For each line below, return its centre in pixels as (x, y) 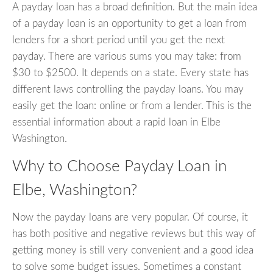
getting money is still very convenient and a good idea (133, 250)
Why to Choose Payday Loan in (119, 167)
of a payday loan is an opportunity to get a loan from (129, 24)
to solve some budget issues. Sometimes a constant (127, 266)
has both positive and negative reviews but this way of (134, 233)
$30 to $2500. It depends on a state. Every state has (130, 73)
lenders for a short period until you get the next (119, 40)
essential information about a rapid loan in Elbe (116, 122)
